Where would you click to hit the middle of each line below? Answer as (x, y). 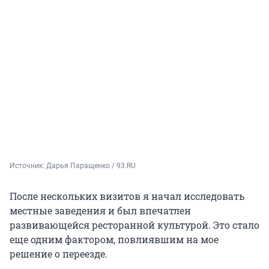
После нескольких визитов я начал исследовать (127, 196)
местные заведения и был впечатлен (100, 211)
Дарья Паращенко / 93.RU (91, 166)
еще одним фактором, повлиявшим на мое (114, 240)
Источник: (28, 166)
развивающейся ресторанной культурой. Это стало (134, 225)
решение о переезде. (59, 254)
